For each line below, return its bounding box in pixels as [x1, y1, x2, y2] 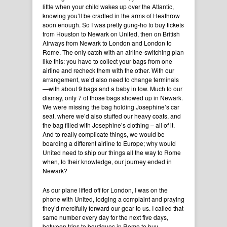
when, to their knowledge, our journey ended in [43, 157, 172, 166]
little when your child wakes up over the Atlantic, [43, 2, 174, 11]
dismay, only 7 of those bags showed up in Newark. [43, 93, 183, 102]
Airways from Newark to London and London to [43, 39, 172, 48]
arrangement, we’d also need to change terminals [43, 75, 179, 84]
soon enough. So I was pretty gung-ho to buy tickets [43, 20, 184, 29]
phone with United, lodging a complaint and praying [43, 195, 184, 204]
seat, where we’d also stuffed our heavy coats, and [43, 111, 181, 121]
